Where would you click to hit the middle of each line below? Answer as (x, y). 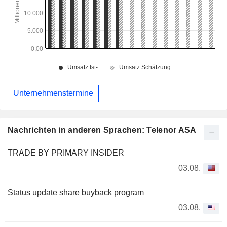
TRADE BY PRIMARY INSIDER (66, 153)
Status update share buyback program (76, 192)
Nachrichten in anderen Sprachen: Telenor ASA (102, 130)
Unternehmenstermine (53, 93)
